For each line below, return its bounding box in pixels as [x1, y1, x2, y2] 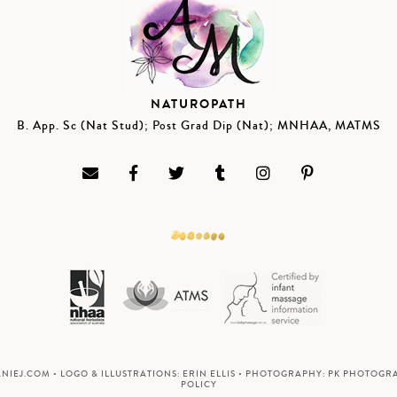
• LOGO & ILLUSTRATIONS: [50, 367, 183, 380]
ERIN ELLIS [182, 367, 236, 380]
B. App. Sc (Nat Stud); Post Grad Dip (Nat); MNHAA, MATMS [16, 116, 381, 135]
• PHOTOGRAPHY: [235, 367, 328, 380]
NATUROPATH [150, 94, 247, 113]
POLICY [180, 378, 217, 391]
